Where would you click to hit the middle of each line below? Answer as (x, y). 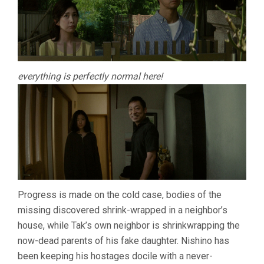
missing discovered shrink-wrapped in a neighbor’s (123, 210)
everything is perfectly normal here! (90, 76)
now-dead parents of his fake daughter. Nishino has (123, 241)
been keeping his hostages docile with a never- (115, 256)
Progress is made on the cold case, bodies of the (120, 195)
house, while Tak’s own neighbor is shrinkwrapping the (129, 226)
